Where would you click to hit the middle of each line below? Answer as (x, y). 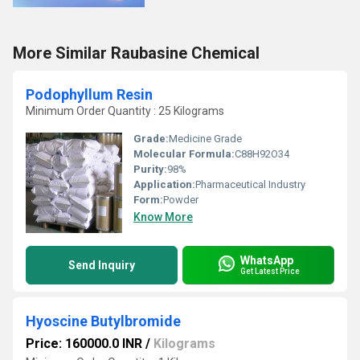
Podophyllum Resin (89, 94)
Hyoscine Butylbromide (103, 321)
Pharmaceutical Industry (250, 184)
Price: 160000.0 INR (84, 343)
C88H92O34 (262, 153)
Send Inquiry (102, 265)
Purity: (150, 169)
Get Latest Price (270, 272)
